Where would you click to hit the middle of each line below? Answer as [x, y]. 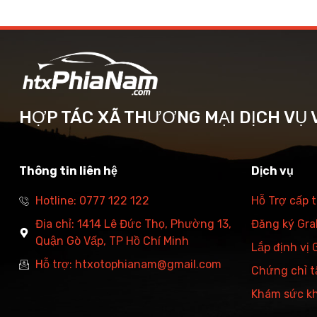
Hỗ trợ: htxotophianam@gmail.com [128, 264]
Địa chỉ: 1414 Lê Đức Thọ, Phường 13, [133, 224]
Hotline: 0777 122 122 [92, 200]
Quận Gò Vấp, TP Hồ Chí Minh [112, 241]
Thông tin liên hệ [68, 171]
